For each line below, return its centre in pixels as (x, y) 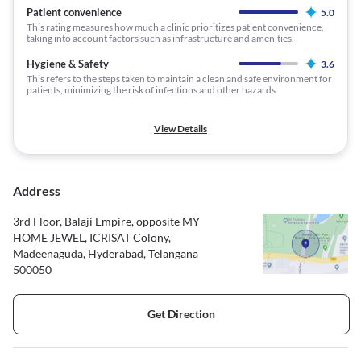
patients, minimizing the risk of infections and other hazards (151, 89)
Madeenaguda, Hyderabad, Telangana (106, 253)
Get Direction (181, 314)
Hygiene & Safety (68, 63)
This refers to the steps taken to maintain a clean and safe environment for (179, 78)
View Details (180, 128)
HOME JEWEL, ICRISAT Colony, (92, 237)
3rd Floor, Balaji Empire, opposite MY (106, 221)
